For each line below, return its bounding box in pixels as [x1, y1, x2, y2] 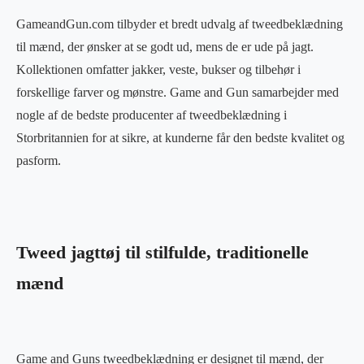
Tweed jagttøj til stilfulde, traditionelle [16, 242, 309, 262]
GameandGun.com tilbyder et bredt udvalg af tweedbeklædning [16, 16, 343, 31]
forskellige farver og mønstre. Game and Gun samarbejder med [16, 84, 339, 99]
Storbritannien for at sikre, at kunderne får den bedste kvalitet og [16, 130, 344, 145]
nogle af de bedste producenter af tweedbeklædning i [16, 107, 287, 122]
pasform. [16, 153, 61, 167]
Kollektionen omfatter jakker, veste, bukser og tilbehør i [16, 62, 301, 76]
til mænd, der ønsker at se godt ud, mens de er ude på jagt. [16, 39, 314, 54]
